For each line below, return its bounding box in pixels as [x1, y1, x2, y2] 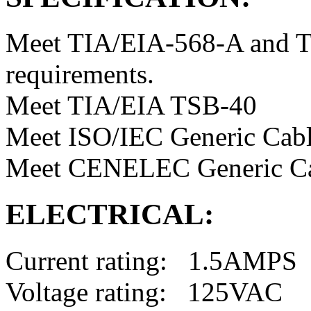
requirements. [6, 59, 154, 90]
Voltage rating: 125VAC [6, 277, 283, 308]
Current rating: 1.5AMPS [6, 246, 297, 276]
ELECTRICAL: [6, 198, 214, 231]
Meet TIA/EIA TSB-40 [6, 90, 257, 121]
